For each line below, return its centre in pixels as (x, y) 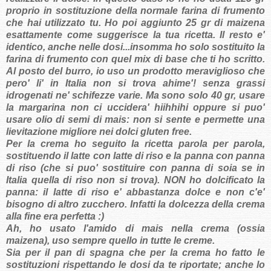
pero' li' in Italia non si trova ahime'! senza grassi (135, 83)
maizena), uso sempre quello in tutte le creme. (110, 241)
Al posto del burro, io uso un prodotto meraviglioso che (135, 71)
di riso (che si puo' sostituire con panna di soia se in (135, 168)
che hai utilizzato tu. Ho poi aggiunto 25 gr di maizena (135, 23)
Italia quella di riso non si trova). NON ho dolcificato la (135, 180)
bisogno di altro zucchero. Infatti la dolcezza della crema (135, 204)
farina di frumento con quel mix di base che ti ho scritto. (135, 59)
